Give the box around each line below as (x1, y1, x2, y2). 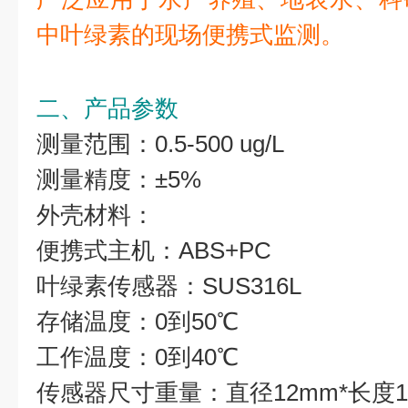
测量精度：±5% (36, 166, 201, 193)
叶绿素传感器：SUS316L (36, 272, 301, 300)
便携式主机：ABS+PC (36, 237, 271, 264)
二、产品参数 (36, 95, 178, 122)
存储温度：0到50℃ (36, 308, 239, 335)
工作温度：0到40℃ (36, 343, 239, 371)
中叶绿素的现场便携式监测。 (36, 21, 344, 48)
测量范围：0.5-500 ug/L (36, 130, 284, 158)
